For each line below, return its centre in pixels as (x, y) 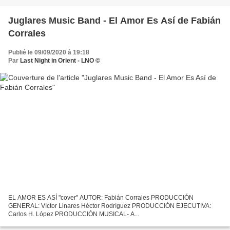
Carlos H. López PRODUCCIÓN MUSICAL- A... (74, 214)
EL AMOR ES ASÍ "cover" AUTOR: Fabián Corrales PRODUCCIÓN (101, 198)
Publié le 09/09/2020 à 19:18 (49, 52)
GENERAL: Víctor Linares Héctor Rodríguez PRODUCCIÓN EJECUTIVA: (110, 206)
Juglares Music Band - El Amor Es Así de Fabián (114, 20)
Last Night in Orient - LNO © (60, 60)
